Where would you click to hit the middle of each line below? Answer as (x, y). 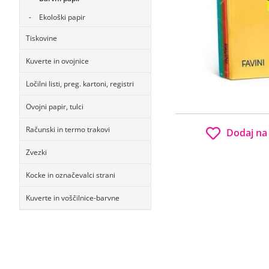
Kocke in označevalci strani (71, 175)
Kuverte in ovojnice (57, 61)
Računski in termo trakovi (68, 129)
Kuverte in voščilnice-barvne (73, 198)
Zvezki (36, 152)
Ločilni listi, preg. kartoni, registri (80, 84)
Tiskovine (41, 38)
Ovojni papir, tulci (55, 107)
